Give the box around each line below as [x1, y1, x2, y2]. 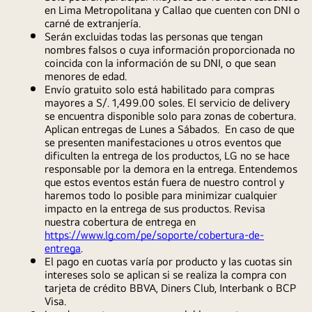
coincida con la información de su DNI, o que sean [45, 56, 276, 70]
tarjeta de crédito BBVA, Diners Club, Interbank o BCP [45, 281, 296, 295]
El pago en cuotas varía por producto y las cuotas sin [45, 255, 292, 268]
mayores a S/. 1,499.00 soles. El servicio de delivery [45, 96, 290, 109]
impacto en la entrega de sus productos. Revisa [45, 202, 265, 215]
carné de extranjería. [45, 17, 141, 30]
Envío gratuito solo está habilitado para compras [45, 83, 274, 96]
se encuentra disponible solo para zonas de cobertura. [45, 109, 296, 123]
